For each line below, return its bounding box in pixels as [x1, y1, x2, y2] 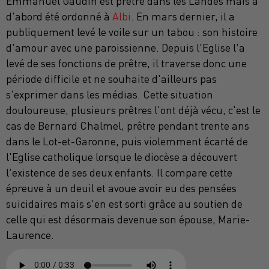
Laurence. [6, 228, 54, 241]
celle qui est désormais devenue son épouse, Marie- [6, 213, 250, 226]
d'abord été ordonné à [6, 10, 112, 23]
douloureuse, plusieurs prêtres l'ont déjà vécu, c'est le [6, 103, 261, 116]
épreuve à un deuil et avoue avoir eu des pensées [6, 181, 237, 195]
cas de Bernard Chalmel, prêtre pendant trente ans [6, 119, 249, 132]
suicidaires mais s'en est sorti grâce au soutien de [6, 197, 243, 210]
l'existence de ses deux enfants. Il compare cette [6, 166, 232, 179]
